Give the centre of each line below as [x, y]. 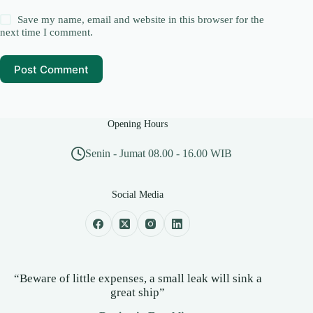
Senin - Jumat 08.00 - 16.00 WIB [159, 154]
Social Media [138, 195]
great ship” [138, 292]
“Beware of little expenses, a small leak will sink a [138, 278]
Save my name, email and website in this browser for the [141, 20]
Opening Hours [138, 124]
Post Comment [51, 69]
